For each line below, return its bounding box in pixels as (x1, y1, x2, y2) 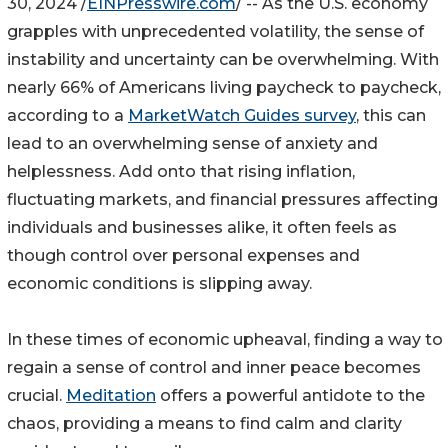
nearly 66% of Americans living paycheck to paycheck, (7, 77, 441, 97)
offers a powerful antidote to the (156, 385, 425, 405)
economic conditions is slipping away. (7, 273, 312, 293)
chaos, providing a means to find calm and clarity (7, 413, 402, 433)
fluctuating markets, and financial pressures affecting (7, 189, 438, 209)
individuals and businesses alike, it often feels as (7, 217, 397, 237)
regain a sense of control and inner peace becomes (7, 357, 421, 377)
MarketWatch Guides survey (128, 105, 356, 125)
